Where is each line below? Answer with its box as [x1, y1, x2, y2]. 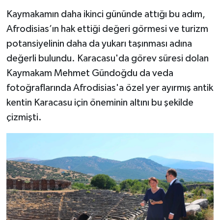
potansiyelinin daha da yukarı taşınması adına [6, 39, 192, 49]
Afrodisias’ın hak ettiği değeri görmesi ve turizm [6, 24, 208, 34]
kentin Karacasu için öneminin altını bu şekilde [6, 98, 193, 108]
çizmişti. [6, 112, 42, 123]
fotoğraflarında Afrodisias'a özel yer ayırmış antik [6, 83, 213, 93]
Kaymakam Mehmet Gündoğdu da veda [6, 68, 173, 79]
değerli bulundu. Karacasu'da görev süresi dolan [6, 54, 209, 64]
